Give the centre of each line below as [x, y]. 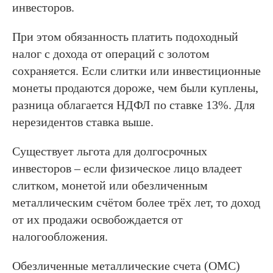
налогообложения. [60, 236]
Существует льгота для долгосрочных [110, 151]
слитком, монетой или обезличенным [110, 185]
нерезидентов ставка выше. [83, 122]
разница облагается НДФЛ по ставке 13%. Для [133, 105]
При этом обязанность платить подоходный [125, 36]
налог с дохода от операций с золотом [111, 53]
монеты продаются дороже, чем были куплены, [135, 87]
